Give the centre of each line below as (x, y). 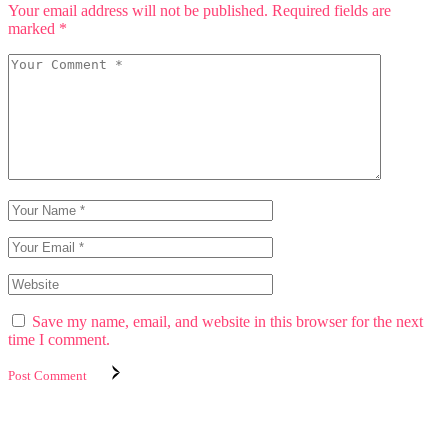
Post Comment (47, 375)
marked (33, 28)
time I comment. (59, 339)
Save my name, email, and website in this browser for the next (227, 321)
